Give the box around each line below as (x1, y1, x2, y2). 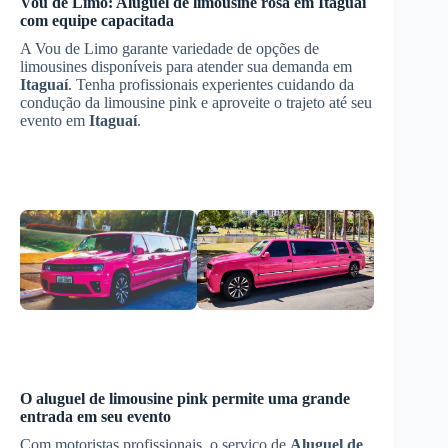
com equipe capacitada (20, 12, 174, 29)
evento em (20, 112, 89, 129)
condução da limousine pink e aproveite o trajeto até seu (20, 94, 372, 111)
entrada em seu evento (20, 407, 171, 425)
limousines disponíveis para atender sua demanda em (20, 58, 352, 75)
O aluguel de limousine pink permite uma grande (20, 389, 350, 407)
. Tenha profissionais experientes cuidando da (68, 76, 354, 93)
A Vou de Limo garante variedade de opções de (20, 40, 319, 57)
